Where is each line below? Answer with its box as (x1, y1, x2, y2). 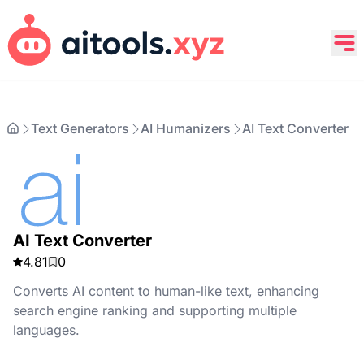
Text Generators (31, 120, 129, 136)
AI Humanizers (141, 120, 231, 136)
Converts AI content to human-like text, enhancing (13, 283, 319, 299)
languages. (13, 322, 80, 338)
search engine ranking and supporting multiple (13, 302, 297, 318)
